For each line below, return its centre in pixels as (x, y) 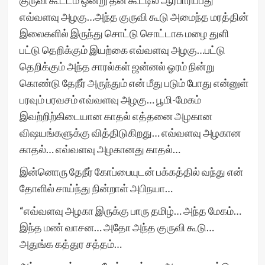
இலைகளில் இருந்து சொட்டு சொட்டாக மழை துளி (124, 33)
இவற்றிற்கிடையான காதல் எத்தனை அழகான (116, 116)
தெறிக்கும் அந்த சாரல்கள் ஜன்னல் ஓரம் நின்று (117, 66)
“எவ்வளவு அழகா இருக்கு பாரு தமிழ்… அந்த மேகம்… (130, 211)
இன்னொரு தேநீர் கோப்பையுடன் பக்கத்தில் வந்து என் (131, 172)
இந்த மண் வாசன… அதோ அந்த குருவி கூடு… (117, 227)
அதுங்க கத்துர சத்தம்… (70, 244)
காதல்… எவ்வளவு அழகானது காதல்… (100, 149)
